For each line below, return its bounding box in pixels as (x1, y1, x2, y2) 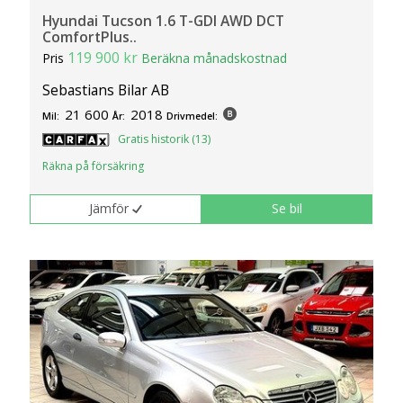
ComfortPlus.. (42, 26, 138, 47)
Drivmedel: (166, 110, 219, 123)
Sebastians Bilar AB (42, 80, 170, 101)
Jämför (89, 200, 130, 218)
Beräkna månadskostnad (141, 49, 288, 67)
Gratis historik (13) (118, 131, 211, 148)
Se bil (272, 200, 303, 218)
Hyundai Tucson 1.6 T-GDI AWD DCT (42, 10, 285, 31)
